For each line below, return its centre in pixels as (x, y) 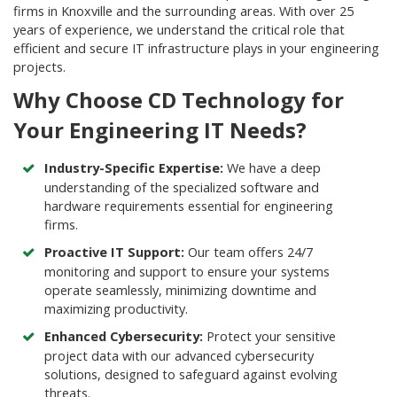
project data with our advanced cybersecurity (179, 355)
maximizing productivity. (116, 308)
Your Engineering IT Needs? (160, 129)
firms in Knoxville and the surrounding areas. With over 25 (183, 11)
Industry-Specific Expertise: (134, 167)
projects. (39, 66)
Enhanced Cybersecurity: (124, 336)
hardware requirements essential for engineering (189, 206)
